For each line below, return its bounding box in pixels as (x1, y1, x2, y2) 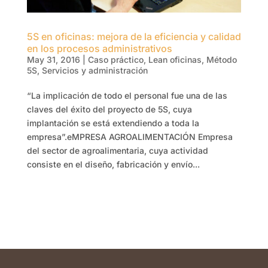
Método (206, 54, 237, 65)
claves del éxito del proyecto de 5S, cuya (26, 104, 192, 115)
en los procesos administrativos (26, 42, 172, 55)
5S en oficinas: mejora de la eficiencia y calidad (26, 31, 241, 43)
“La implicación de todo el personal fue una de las (26, 90, 227, 101)
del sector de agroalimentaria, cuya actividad (26, 145, 208, 156)
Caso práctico (87, 54, 144, 65)
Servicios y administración (41, 65, 148, 76)
